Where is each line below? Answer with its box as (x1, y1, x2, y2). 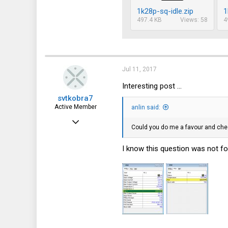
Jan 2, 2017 (73, 115, 106, 122)
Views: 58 (180, 16, 208, 23)
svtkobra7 (58, 93, 93, 103)
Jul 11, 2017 (122, 66, 157, 73)
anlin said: (131, 104, 160, 111)
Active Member (54, 103, 97, 110)
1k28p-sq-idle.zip (137, 7, 193, 16)
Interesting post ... (122, 81, 182, 91)
